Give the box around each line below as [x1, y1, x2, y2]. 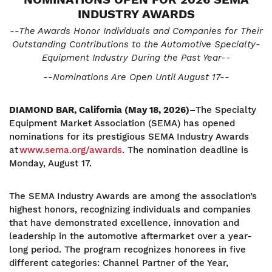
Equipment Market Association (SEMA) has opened [9, 118, 235, 129]
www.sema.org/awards [19, 144, 122, 155]
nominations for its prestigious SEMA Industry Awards [9, 131, 249, 142]
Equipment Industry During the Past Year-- [41, 52, 231, 63]
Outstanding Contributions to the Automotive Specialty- [12, 39, 260, 50]
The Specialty [195, 104, 256, 115]
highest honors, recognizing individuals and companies [9, 204, 251, 215]
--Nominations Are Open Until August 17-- [42, 72, 229, 83]
